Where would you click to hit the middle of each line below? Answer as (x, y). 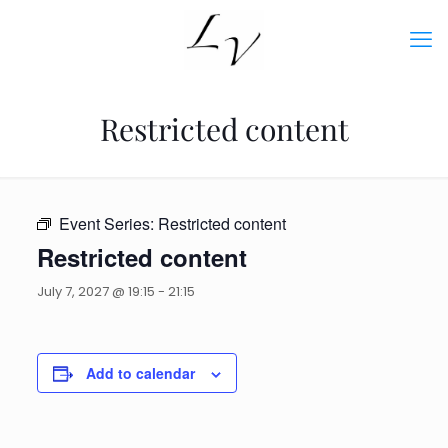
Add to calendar (140, 373)
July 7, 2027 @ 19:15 (95, 291)
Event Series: (108, 223)
